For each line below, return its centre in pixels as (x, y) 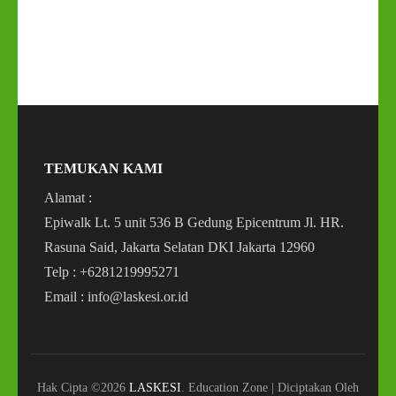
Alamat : (68, 198)
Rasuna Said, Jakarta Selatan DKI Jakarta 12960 (179, 247)
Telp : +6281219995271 (112, 272)
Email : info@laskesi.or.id (116, 297)
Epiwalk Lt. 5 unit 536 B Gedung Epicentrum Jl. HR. (194, 222)
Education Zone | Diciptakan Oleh (274, 387)
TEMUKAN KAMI (103, 168)
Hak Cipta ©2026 (83, 387)
